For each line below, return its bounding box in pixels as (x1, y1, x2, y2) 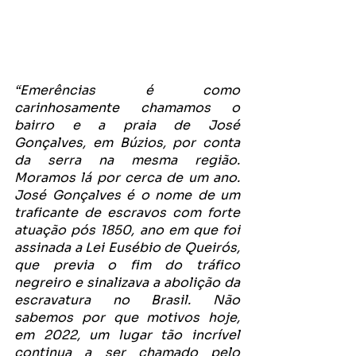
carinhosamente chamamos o (14, 99, 240, 117)
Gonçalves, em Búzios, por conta (14, 134, 240, 152)
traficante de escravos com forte (14, 204, 240, 222)
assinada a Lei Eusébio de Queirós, (14, 239, 240, 257)
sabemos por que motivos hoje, (14, 309, 240, 327)
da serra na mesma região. (14, 152, 240, 169)
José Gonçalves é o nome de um (14, 187, 240, 204)
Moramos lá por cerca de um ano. (14, 169, 240, 187)
